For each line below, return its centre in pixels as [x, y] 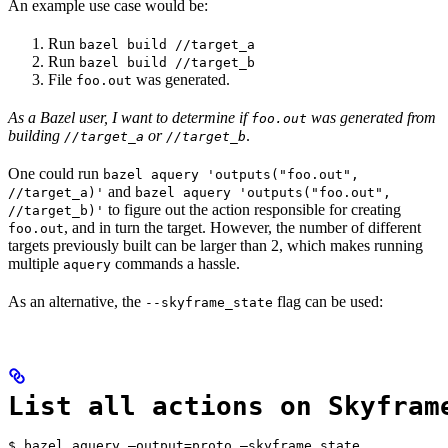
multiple [35, 263]
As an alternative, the [76, 301]
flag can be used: [328, 301]
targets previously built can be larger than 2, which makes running [215, 245]
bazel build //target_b [167, 62]
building [36, 135]
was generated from [371, 117]
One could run [55, 173]
